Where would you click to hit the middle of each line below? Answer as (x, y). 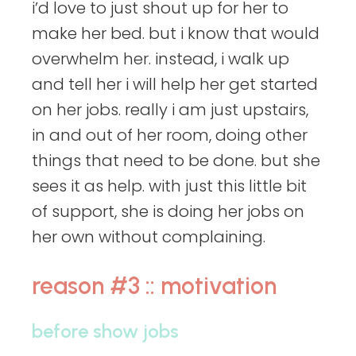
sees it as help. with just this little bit (169, 186)
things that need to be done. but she (176, 161)
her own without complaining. (149, 237)
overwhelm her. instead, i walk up (161, 59)
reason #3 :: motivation (154, 286)
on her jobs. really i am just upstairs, (170, 110)
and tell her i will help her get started (175, 85)
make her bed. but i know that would (176, 34)
